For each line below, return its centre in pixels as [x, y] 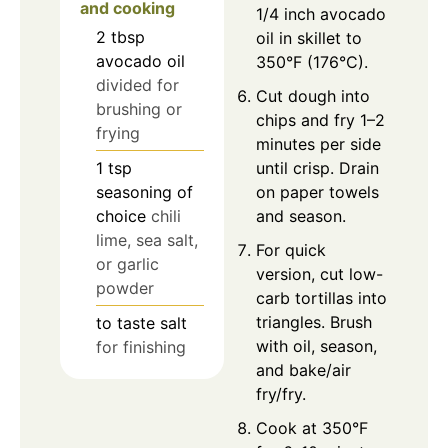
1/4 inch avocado [321, 13]
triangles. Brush [314, 321]
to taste [125, 322]
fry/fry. [281, 393]
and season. [301, 215]
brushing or [139, 108]
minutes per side [318, 143]
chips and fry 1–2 [320, 119]
